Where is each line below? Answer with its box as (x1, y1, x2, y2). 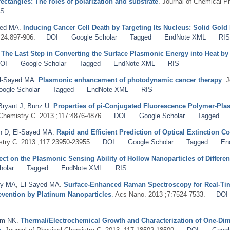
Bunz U (27, 102, 49, 110)
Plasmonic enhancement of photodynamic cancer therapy (39, 75, 222, 84)
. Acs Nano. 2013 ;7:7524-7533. (111, 190, 205, 198)
